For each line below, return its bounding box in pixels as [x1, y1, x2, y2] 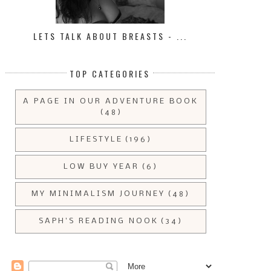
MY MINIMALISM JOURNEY [31, 190, 166, 198]
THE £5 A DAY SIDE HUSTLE [11, 174, 119, 185]
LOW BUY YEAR [64, 163, 140, 171]
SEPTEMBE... [196, 184, 246, 195]
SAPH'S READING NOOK [38, 217, 158, 226]
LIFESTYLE [69, 135, 123, 144]
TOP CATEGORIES [70, 67, 150, 80]
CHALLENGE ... [37, 184, 93, 195]
